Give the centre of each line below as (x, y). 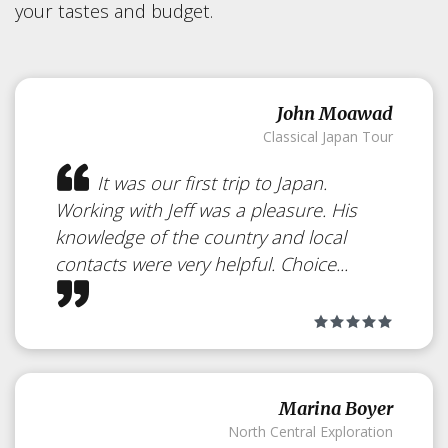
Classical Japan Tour (328, 137)
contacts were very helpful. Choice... (201, 264)
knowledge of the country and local (200, 237)
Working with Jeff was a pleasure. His (206, 210)
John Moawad (335, 114)
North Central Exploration (310, 432)
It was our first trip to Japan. (209, 183)
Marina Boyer (336, 409)
